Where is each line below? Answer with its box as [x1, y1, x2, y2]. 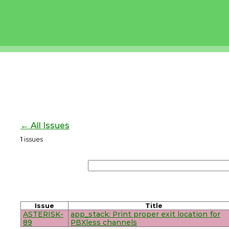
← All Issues [20, 121, 70, 131]
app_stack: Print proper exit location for [71, 210, 220, 218]
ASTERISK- [23, 210, 63, 218]
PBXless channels [71, 218, 137, 226]
